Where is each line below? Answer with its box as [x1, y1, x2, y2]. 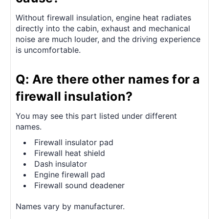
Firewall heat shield [34, 148, 106, 158]
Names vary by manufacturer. [16, 201, 125, 211]
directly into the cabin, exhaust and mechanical [16, 23, 190, 34]
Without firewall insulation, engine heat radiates [16, 13, 191, 23]
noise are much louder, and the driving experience [16, 34, 200, 44]
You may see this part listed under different [16, 110, 177, 121]
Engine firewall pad [34, 169, 106, 179]
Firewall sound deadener [34, 180, 125, 190]
